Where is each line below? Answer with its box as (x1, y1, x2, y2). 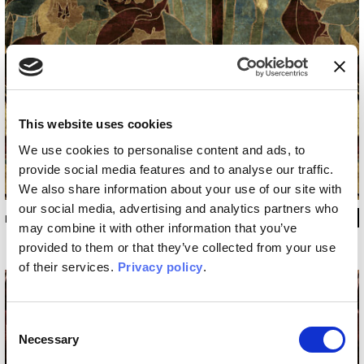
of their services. (19, 259, 118, 274)
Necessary (19, 331, 79, 346)
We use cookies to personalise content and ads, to (19, 142, 305, 157)
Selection (6, 335, 55, 349)
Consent (6, 315, 51, 330)
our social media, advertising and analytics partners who (19, 201, 338, 215)
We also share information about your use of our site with (19, 181, 342, 196)
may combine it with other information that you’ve (19, 220, 297, 235)
